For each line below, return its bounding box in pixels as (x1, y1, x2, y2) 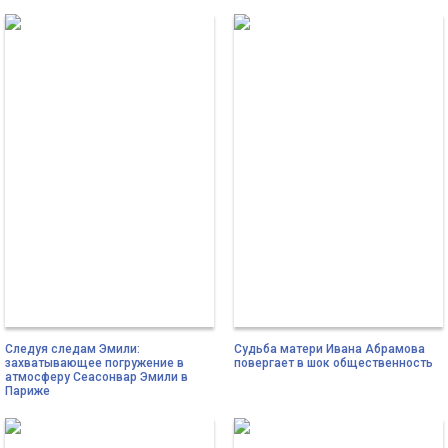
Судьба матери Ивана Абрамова (234, 342, 425, 357)
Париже (5, 384, 50, 399)
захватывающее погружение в (5, 356, 184, 371)
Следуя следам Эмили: (5, 342, 140, 357)
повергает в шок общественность (234, 356, 433, 371)
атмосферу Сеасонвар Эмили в (5, 370, 188, 385)
